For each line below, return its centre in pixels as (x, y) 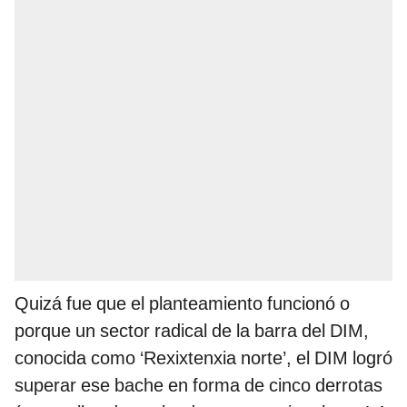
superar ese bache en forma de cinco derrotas (199, 386)
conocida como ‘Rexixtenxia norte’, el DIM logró (203, 358)
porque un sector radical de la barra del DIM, (192, 331)
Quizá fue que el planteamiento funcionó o (182, 304)
